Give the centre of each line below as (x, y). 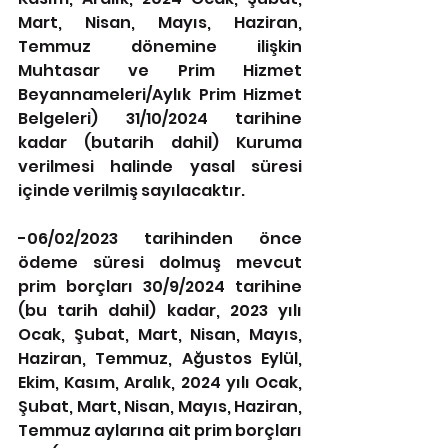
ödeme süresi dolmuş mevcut (160, 262)
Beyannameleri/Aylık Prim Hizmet (160, 94)
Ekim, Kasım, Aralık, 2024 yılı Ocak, (160, 382)
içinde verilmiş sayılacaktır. (131, 190)
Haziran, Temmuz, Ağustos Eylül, (160, 358)
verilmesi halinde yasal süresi (160, 166)
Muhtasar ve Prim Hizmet (160, 70)
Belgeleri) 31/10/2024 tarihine (160, 118)
